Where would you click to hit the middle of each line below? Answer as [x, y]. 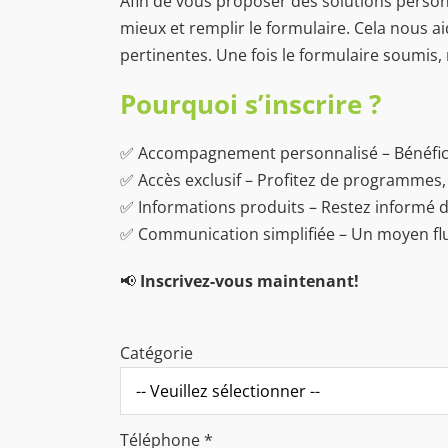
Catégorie [156, 352]
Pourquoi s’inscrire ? [250, 103]
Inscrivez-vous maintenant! [249, 280]
